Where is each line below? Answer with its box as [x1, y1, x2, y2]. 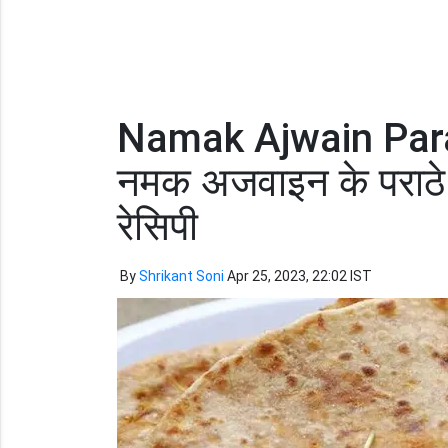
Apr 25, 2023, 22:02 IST [227, 268, 372, 284]
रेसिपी [117, 203, 198, 250]
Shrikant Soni [139, 268, 224, 284]
